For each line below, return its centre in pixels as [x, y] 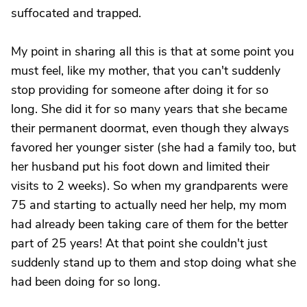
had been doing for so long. [86, 282]
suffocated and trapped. [76, 13]
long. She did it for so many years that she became [149, 109]
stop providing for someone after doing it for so [140, 90]
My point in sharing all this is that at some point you [152, 51]
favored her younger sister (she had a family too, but [153, 147]
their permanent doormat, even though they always [150, 128]
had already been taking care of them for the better [149, 224]
